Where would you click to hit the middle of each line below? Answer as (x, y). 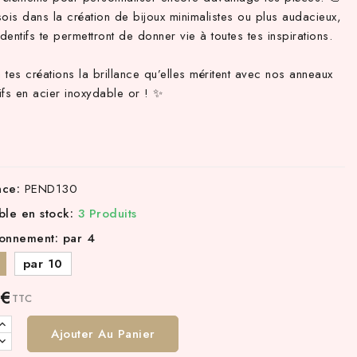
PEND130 (51, 188)
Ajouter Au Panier (103, 333)
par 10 (43, 263)
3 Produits (107, 213)
